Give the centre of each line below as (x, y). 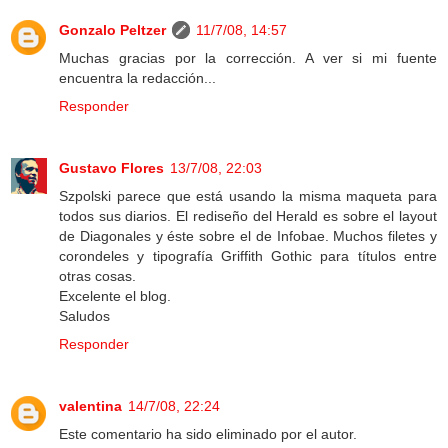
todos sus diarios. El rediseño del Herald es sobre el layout (248, 216)
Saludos (84, 316)
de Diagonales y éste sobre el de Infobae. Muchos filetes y (248, 236)
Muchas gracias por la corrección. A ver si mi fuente (248, 58)
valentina (90, 406)
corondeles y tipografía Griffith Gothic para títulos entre (248, 256)
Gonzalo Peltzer (112, 30)
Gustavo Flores (111, 168)
